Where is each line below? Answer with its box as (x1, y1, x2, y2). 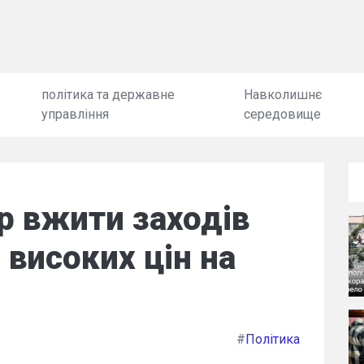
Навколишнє (243, 87, 322, 102)
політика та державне (41, 87, 175, 102)
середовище (243, 106, 321, 122)
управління (41, 106, 109, 122)
